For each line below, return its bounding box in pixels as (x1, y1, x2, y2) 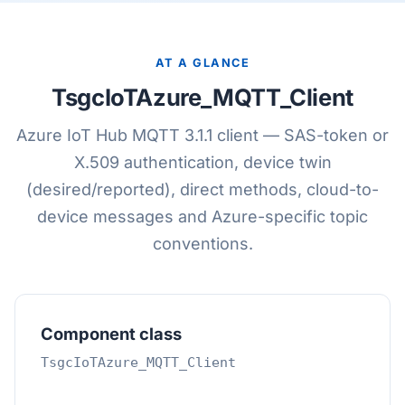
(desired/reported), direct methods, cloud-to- (26, 180, 379, 199)
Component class (41, 324, 182, 344)
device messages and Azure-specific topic (37, 207, 368, 226)
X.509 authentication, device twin (73, 153, 332, 172)
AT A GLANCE (155, 56, 250, 70)
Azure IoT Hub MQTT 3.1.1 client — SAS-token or (16, 126, 389, 145)
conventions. (152, 234, 253, 253)
